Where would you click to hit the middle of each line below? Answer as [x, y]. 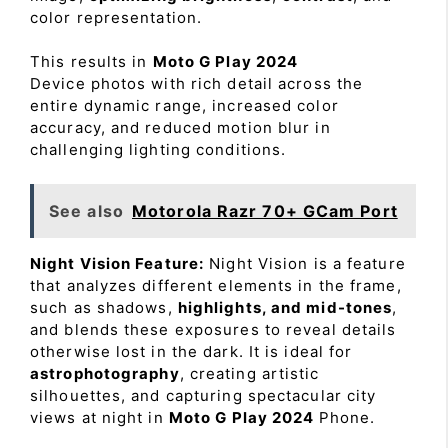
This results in [91, 61]
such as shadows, [104, 307]
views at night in [99, 417]
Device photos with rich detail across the [197, 83]
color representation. [116, 17]
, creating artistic [249, 373]
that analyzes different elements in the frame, [216, 285]
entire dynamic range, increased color [184, 105]
